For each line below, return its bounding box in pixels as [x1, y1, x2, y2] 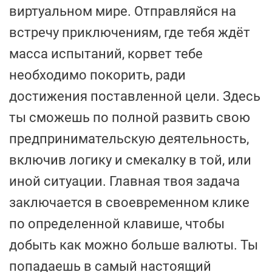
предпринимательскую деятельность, [9, 131, 249, 147]
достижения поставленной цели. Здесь [9, 89, 260, 104]
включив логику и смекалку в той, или [9, 152, 251, 168]
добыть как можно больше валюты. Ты [9, 237, 258, 253]
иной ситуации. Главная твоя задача [9, 174, 240, 189]
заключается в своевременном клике [9, 195, 250, 211]
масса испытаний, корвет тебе [9, 46, 203, 62]
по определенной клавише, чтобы [9, 216, 225, 232]
